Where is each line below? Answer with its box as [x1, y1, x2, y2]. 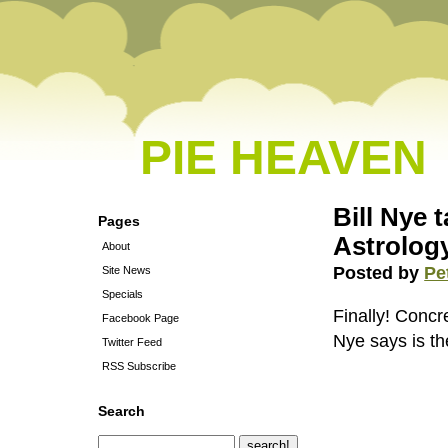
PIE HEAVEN [140, 131, 427, 184]
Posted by [333, 263, 425, 283]
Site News [102, 264, 151, 276]
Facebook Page [102, 312, 179, 324]
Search [98, 403, 145, 419]
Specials [102, 288, 143, 300]
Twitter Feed [102, 336, 162, 348]
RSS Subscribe [102, 360, 176, 372]
